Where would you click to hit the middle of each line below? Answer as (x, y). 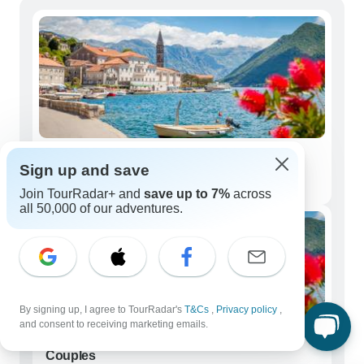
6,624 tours (78, 184)
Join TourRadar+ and (82, 194)
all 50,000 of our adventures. (101, 208)
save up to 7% (187, 194)
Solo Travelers (88, 161)
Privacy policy (248, 310)
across (251, 194)
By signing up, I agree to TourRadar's (102, 310)
